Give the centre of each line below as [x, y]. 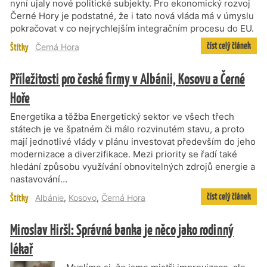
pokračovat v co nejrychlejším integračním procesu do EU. [132, 28]
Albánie [49, 198]
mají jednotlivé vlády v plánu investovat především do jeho [133, 142]
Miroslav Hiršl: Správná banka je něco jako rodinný [122, 229]
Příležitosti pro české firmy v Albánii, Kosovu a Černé [128, 79]
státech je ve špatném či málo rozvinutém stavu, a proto [127, 129]
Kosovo [83, 198]
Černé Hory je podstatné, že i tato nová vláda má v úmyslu [132, 16]
